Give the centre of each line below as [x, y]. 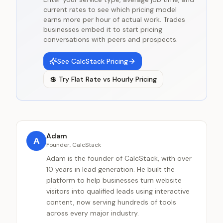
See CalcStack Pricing [93, 61]
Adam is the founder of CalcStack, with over [119, 158]
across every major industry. [93, 213]
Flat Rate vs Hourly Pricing [114, 79]
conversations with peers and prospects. [111, 39]
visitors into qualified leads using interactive [118, 191]
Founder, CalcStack [74, 145]
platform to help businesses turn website [114, 180]
